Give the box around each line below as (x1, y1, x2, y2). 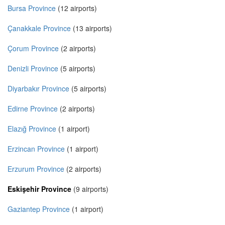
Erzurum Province (8, 164, 64, 174)
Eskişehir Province (8, 184, 71, 194)
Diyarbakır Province (8, 83, 69, 94)
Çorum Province (8, 43, 59, 54)
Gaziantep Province (8, 204, 70, 214)
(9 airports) (71, 184, 108, 194)
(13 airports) (71, 23, 112, 34)
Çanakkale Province (8, 23, 71, 34)
